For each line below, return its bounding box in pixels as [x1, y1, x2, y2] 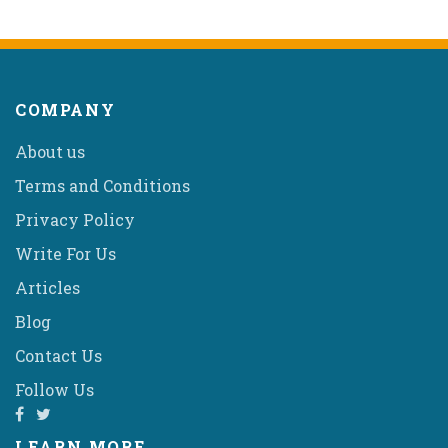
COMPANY [15, 98, 116, 120]
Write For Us [15, 242, 116, 264]
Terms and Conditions [15, 174, 190, 196]
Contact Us [15, 344, 102, 366]
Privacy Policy [15, 208, 135, 230]
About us [15, 140, 85, 162]
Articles [15, 276, 80, 298]
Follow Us [15, 378, 94, 400]
